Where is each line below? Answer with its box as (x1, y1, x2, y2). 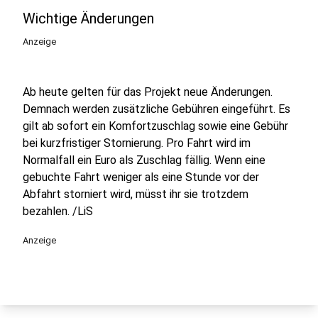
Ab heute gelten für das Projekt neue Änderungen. (23, 85, 273, 99)
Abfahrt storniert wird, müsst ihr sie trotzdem (23, 187, 248, 201)
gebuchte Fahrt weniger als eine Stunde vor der (23, 170, 259, 184)
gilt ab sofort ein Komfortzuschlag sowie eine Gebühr (23, 119, 288, 133)
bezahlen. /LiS (23, 204, 93, 218)
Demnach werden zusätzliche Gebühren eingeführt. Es (23, 102, 290, 116)
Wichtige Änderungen (23, 10, 154, 27)
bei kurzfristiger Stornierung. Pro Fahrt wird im (23, 136, 251, 150)
